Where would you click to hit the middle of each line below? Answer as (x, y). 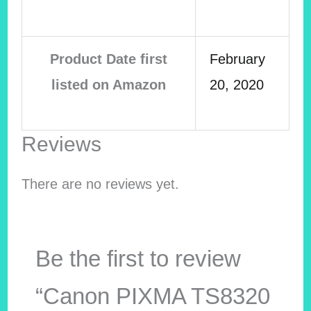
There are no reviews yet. (100, 184)
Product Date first (108, 59)
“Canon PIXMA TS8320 (152, 296)
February (237, 59)
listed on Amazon (108, 84)
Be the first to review (138, 259)
